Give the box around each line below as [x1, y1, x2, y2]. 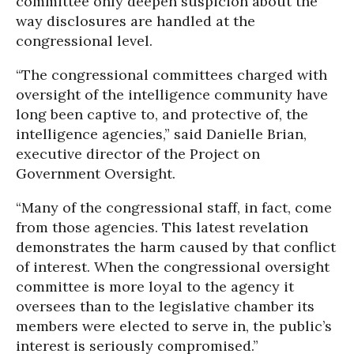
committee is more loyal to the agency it [16, 277, 294, 296]
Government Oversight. [16, 164, 175, 183]
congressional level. [16, 32, 153, 50]
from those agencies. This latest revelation [16, 218, 308, 236]
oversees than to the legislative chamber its [16, 297, 314, 315]
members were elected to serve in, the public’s [16, 317, 332, 335]
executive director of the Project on [16, 145, 260, 163]
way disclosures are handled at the [16, 12, 255, 30]
